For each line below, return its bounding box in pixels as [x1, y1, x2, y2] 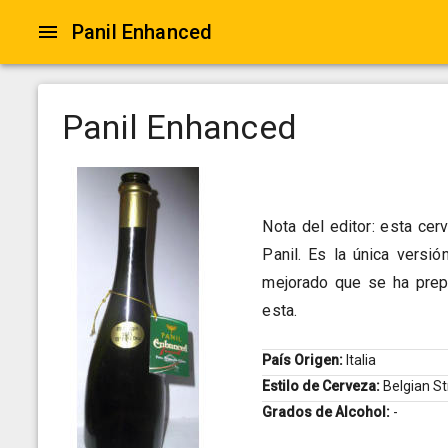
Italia [346, 352, 377, 369]
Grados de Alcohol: [262, 404, 394, 421]
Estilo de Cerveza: [262, 378, 384, 395]
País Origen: [262, 352, 347, 369]
